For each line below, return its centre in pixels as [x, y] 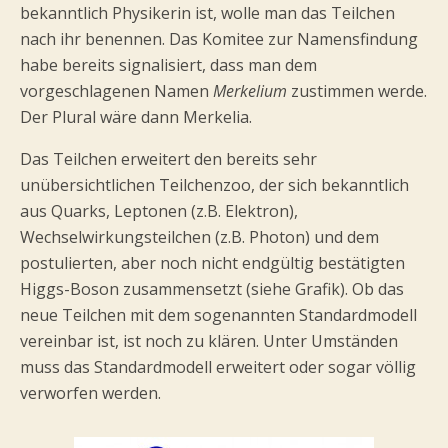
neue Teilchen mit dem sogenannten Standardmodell [218, 315]
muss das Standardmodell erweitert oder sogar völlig [218, 367]
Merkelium [250, 91]
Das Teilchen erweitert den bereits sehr [168, 159]
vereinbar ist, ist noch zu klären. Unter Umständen [209, 341]
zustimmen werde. [357, 91]
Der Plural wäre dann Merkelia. [136, 117]
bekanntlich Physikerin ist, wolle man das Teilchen [207, 13]
